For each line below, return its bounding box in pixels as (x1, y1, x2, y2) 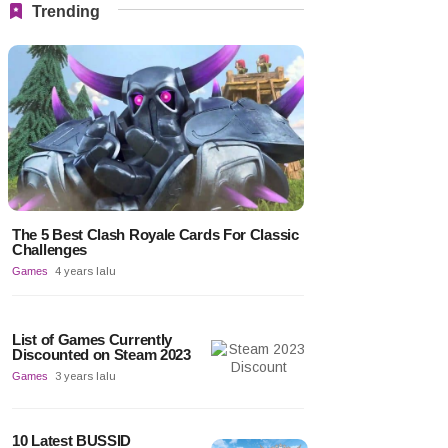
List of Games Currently (12, 330, 173, 348)
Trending (32, 3, 100, 21)
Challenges (12, 240, 87, 258)
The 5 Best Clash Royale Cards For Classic (12, 225, 299, 243)
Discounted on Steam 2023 (12, 345, 191, 363)
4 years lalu (55, 264, 116, 277)
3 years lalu (55, 369, 116, 382)
